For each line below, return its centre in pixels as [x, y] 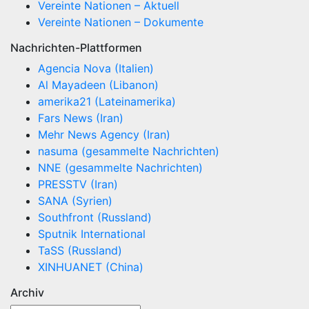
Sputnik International [92, 234]
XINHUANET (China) [91, 267]
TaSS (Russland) [80, 250]
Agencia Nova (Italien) [96, 68]
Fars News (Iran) [81, 118]
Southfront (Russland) [95, 217]
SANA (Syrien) [75, 201]
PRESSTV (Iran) [78, 184]
